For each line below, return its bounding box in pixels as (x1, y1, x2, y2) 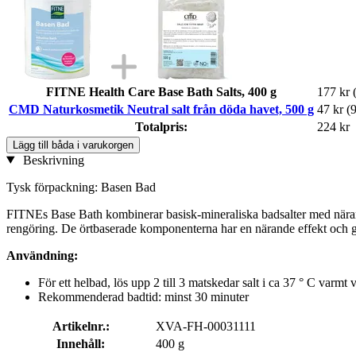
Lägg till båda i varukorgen (13, 138, 133, 151)
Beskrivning (19, 153, 84, 167)
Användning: (6, 248, 78, 262)
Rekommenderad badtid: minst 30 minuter (38, 289, 249, 304)
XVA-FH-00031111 (156, 319, 256, 333)
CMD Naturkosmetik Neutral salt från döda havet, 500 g (9, 102, 314, 116)
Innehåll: (56, 336, 105, 350)
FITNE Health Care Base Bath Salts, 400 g (46, 84, 277, 99)
